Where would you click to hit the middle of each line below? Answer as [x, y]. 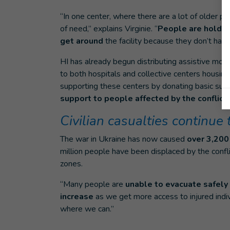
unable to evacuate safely [177, 184]
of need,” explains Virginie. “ [109, 29]
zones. [71, 164]
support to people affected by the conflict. [145, 99]
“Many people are [93, 184]
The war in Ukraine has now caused [123, 139]
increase [78, 197]
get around [82, 41]
